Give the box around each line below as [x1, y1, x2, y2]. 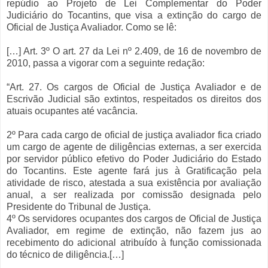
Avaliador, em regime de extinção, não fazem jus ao [7, 225, 261, 236]
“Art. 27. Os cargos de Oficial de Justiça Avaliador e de [7, 81, 261, 92]
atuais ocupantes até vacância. [7, 105, 138, 116]
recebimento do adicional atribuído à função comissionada [7, 237, 261, 248]
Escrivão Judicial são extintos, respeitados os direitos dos [7, 93, 261, 104]
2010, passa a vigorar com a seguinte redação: [7, 57, 205, 68]
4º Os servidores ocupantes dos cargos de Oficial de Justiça [7, 213, 261, 224]
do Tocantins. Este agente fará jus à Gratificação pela [7, 165, 261, 176]
